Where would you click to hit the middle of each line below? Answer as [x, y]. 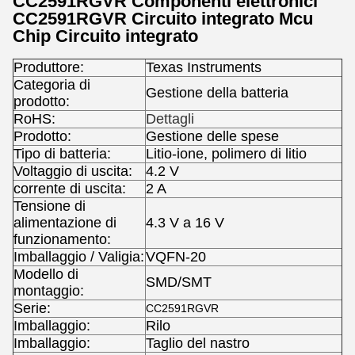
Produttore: [49, 67]
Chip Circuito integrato [105, 36]
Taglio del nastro [198, 343]
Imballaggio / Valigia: [79, 257]
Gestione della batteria [217, 93]
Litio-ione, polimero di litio [226, 154]
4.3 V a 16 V [185, 223]
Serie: [32, 308]
